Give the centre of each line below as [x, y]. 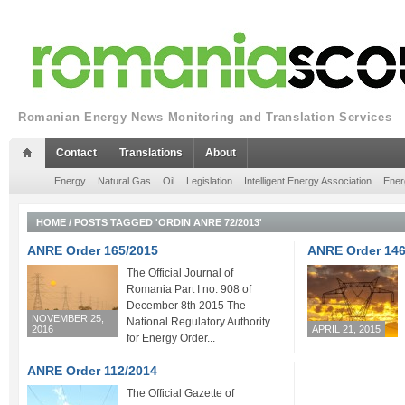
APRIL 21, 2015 [346, 329]
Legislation [209, 181]
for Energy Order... [171, 338]
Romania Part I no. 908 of [189, 289]
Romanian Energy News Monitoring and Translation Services [205, 117]
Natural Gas [124, 181]
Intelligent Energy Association [308, 181]
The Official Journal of [180, 273]
